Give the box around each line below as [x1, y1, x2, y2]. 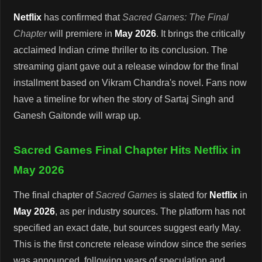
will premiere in [47, 29, 115, 39]
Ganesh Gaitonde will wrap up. [13, 111, 142, 121]
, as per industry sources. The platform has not [55, 206, 246, 217]
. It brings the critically [156, 29, 246, 39]
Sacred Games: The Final [122, 12, 229, 23]
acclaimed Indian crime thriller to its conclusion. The [13, 45, 228, 56]
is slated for [157, 190, 210, 201]
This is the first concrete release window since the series [13, 239, 247, 250]
